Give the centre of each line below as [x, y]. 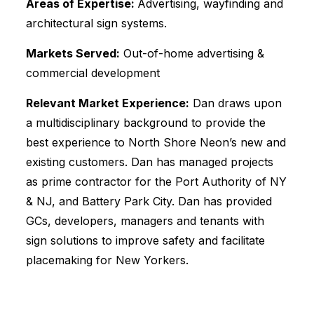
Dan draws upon [235, 103]
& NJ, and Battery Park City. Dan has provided [149, 201]
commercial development [93, 73]
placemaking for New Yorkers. [107, 260]
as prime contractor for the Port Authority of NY [156, 182]
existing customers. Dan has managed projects [149, 162]
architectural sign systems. [96, 23]
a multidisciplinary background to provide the [145, 123]
